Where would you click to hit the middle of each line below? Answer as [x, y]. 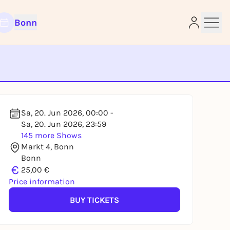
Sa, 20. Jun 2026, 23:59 [64, 124]
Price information [42, 181]
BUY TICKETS [94, 200]
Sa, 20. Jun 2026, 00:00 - [67, 113]
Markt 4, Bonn [47, 147]
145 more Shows [51, 135]
